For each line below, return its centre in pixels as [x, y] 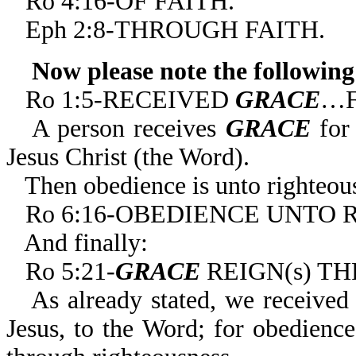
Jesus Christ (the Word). [128, 157]
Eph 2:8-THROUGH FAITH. [175, 30]
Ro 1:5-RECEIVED [130, 100]
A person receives [128, 128]
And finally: [86, 243]
